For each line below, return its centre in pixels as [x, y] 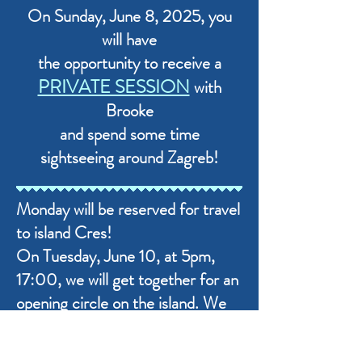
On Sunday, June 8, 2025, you [129, 16]
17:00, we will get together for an [127, 279]
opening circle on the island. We [121, 303]
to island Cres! [64, 232]
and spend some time [129, 134]
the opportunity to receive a [129, 63]
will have [129, 39]
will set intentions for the [97, 326]
